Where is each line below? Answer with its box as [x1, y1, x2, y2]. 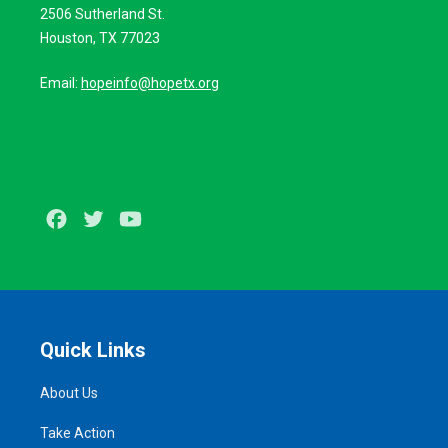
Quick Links [40, 337, 146, 362]
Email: [40, 75, 81, 91]
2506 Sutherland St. [40, 6, 165, 22]
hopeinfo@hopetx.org [81, 75, 219, 91]
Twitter [109, 210, 158, 229]
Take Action [40, 424, 115, 441]
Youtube [146, 210, 202, 229]
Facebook [72, 210, 141, 229]
